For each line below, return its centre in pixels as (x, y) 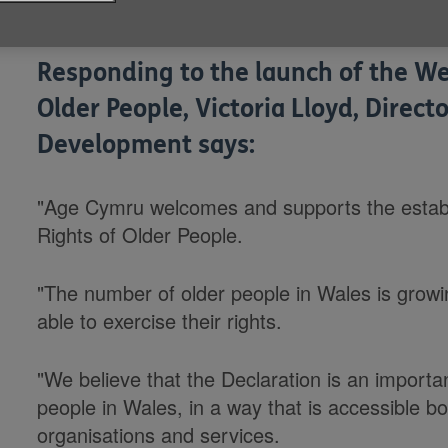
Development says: (146, 145)
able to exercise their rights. (163, 320)
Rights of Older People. (140, 234)
